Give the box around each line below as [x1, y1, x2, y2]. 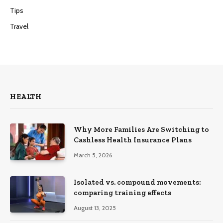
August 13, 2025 [74, 204, 116, 212]
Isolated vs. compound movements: [74, 177, 201, 187]
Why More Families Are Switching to [74, 125, 209, 134]
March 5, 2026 [74, 151, 112, 159]
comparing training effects [74, 188, 171, 197]
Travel [10, 22, 28, 31]
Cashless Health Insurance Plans [74, 135, 192, 145]
